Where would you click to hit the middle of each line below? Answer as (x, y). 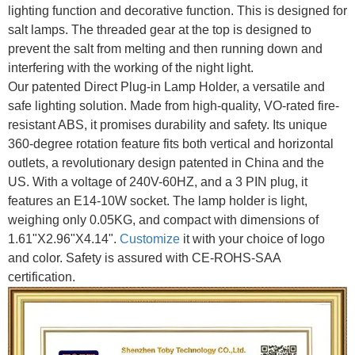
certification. (42, 277)
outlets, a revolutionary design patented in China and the (166, 162)
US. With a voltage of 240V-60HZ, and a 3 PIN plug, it (158, 181)
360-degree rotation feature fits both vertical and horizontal (171, 143)
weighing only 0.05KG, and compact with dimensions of (163, 219)
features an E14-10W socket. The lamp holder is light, (158, 200)
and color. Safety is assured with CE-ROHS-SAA (144, 258)
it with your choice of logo (252, 239)
